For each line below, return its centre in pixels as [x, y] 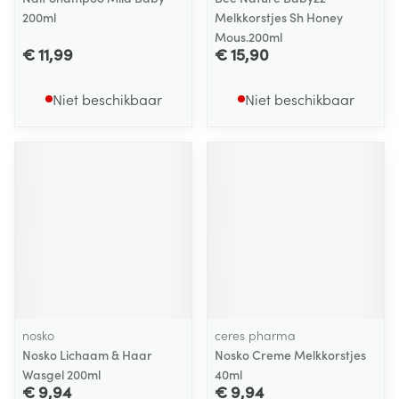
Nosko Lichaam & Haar [87, 354]
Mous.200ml [248, 37]
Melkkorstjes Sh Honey [279, 17]
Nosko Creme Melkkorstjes [290, 354]
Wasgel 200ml [61, 374]
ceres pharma [255, 335]
